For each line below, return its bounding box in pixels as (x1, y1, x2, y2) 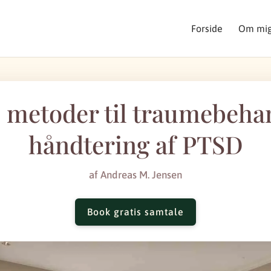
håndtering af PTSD (28, 128, 243, 160)
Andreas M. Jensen (100, 168, 182, 181)
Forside (191, 23, 223, 34)
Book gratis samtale (87, 206, 184, 218)
